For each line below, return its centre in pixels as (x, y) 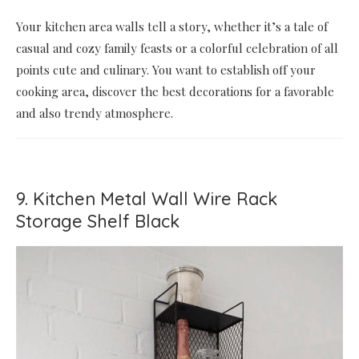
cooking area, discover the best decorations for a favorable (175, 92)
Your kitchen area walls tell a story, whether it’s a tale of (172, 27)
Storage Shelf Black (98, 222)
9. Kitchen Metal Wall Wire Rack (147, 199)
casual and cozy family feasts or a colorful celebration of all (177, 48)
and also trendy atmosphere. (95, 113)
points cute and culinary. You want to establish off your (166, 70)
